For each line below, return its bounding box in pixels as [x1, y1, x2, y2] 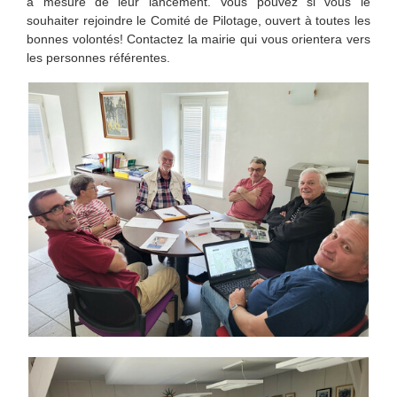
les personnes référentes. [27, 51, 171, 66]
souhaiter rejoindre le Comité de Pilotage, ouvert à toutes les [27, 13, 370, 28]
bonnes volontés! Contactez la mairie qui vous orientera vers [27, 32, 370, 47]
